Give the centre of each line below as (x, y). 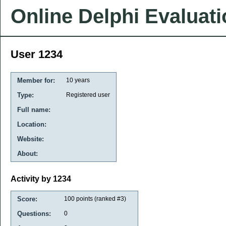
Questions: (34, 213)
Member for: (36, 80)
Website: (31, 139)
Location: (32, 124)
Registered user (88, 95)
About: (27, 154)
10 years (78, 80)
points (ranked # (98, 199)
